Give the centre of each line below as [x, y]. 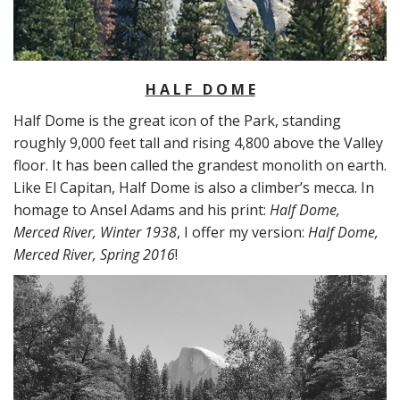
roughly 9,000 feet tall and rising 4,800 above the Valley [198, 143]
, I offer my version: [242, 233]
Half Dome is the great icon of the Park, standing [177, 121]
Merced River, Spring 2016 [94, 255]
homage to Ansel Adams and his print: [142, 210]
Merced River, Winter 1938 [95, 233]
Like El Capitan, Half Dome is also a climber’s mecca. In [194, 188]
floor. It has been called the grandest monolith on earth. [200, 166]
